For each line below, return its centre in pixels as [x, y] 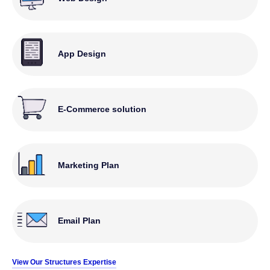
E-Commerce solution [102, 109]
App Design [82, 54]
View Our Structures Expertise [64, 262]
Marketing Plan [89, 165]
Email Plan [80, 221]
